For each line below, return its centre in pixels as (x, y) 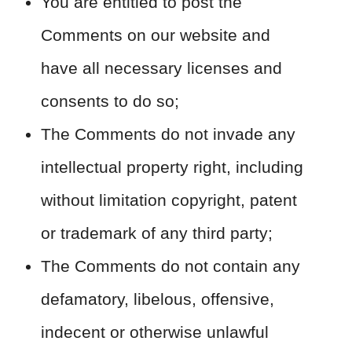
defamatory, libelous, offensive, (158, 299)
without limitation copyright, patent (169, 200)
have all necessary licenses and (161, 68)
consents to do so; (110, 101)
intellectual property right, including (172, 167)
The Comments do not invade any (168, 134)
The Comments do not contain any (170, 266)
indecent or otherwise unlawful (155, 332)
